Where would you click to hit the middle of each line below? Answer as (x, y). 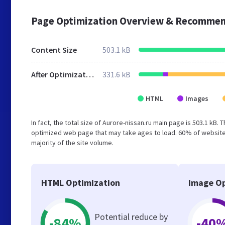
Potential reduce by (131, 217)
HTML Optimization (81, 183)
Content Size (54, 50)
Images (197, 98)
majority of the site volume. (72, 143)
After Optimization (90, 74)
